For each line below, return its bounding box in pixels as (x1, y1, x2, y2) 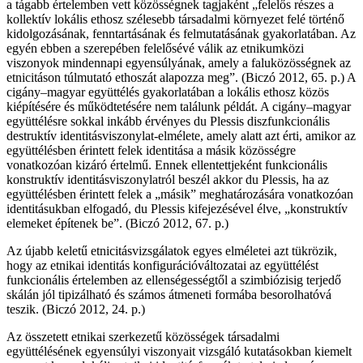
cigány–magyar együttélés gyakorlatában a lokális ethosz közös (6, 84, 329, 99)
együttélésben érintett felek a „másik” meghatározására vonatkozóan (6, 186, 353, 201)
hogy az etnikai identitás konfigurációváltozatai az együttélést (6, 258, 318, 272)
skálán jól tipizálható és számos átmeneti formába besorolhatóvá (6, 287, 331, 301)
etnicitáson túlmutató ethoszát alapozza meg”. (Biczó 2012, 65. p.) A (6, 70, 356, 84)
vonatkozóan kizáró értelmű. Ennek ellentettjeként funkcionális (6, 157, 327, 172)
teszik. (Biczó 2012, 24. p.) (6, 301, 145, 316)
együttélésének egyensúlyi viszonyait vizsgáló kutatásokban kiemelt (6, 344, 352, 358)
